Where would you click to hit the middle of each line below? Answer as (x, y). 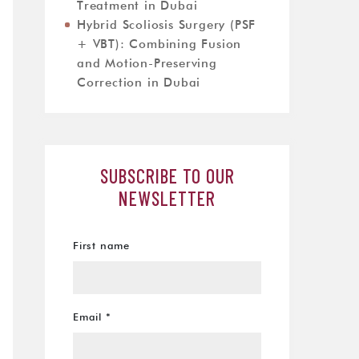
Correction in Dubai (139, 83)
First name (101, 246)
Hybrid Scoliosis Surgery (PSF (167, 25)
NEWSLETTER (167, 198)
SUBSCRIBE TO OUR (167, 176)
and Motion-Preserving (147, 64)
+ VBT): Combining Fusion (159, 44)
